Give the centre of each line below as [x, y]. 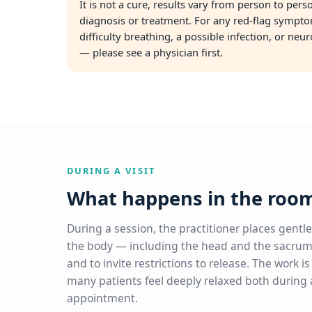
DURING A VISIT [111, 171]
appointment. [102, 298]
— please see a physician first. [151, 52]
